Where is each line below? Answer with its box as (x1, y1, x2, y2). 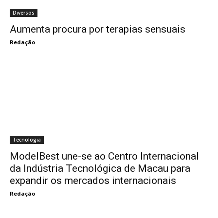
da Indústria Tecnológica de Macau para (10, 163, 190, 174)
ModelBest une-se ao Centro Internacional (10, 150, 199, 162)
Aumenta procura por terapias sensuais (10, 23, 185, 35)
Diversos (13, 9, 35, 16)
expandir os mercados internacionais (10, 175, 176, 186)
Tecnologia (13, 136, 41, 143)
